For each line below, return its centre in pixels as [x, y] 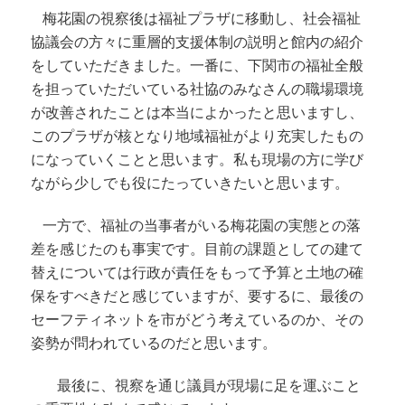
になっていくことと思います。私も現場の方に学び [198, 160]
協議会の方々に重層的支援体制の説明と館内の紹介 [198, 42]
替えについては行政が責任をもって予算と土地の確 [198, 273]
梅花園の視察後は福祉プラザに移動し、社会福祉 [202, 19]
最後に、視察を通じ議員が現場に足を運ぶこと [202, 386]
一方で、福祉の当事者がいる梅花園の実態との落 [202, 226]
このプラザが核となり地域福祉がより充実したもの [198, 137]
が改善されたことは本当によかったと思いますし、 [198, 113]
